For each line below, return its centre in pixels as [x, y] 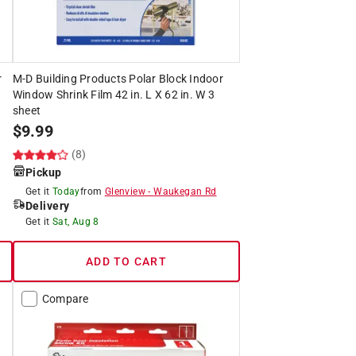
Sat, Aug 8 [75, 221]
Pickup [43, 172]
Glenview [125, 191]
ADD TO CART [126, 261]
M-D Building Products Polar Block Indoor [118, 78]
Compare [65, 298]
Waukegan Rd [185, 191]
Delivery [47, 205]
